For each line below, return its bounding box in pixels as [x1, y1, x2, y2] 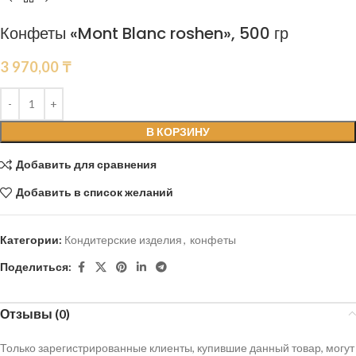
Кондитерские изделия [64, 232, 182, 246]
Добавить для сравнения [15, 157, 157, 172]
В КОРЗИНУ [146, 124, 210, 138]
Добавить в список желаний [15, 185, 173, 199]
